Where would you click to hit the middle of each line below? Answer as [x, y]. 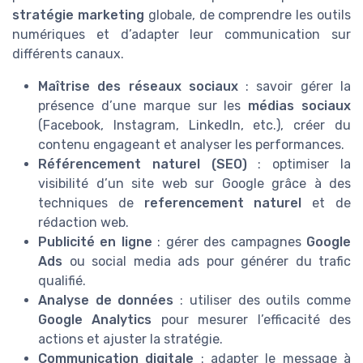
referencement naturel [223, 203]
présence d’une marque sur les [143, 105]
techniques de [91, 203]
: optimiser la [299, 164]
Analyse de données [106, 300]
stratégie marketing [78, 15]
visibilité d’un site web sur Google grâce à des [194, 183]
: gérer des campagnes [229, 241]
